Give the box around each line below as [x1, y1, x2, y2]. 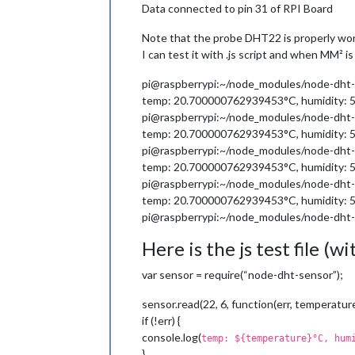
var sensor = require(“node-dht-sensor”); [142, 267, 343, 281]
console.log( [142, 330, 201, 344]
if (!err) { [142, 313, 181, 327]
